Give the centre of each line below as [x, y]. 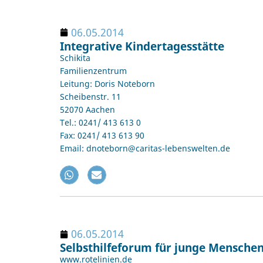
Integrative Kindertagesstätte [142, 46]
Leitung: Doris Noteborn [107, 83]
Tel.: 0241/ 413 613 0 [100, 122]
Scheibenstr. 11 [90, 96]
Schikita [75, 58]
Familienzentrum [93, 70]
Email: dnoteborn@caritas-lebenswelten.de [145, 148]
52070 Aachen [87, 109]
